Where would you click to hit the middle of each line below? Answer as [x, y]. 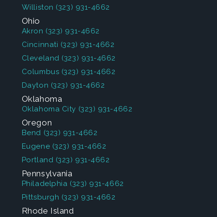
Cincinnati [40, 45]
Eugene [36, 146]
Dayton [35, 85]
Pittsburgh [40, 197]
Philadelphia [45, 184]
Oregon [37, 123]
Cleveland [40, 58]
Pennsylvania [47, 173]
